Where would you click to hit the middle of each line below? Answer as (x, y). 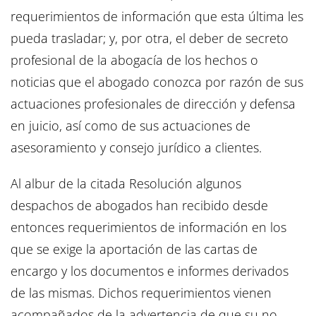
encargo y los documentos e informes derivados (150, 271)
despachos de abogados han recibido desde (139, 206)
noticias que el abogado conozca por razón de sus (157, 82)
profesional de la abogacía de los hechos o (134, 60)
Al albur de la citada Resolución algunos (126, 184)
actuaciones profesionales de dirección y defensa (153, 104)
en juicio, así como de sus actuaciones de (130, 126)
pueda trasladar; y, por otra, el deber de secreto (150, 38)
